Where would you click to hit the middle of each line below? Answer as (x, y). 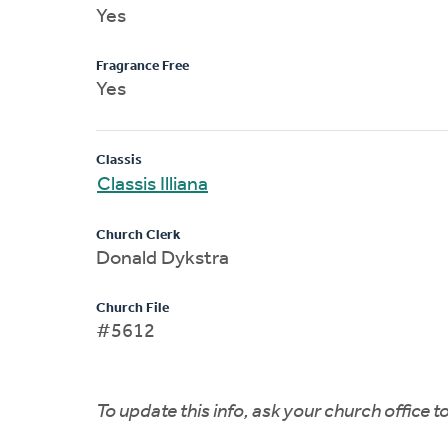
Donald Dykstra (162, 258)
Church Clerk (138, 235)
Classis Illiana (152, 184)
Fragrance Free (142, 66)
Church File (132, 308)
